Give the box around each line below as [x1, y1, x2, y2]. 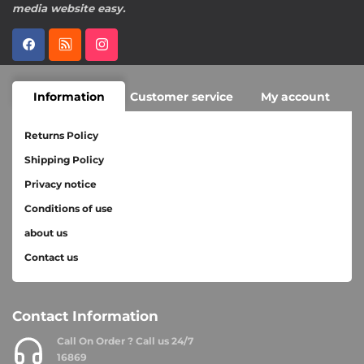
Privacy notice [24, 178, 97, 190]
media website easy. [12, 2, 125, 15]
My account [260, 89, 330, 104]
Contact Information [12, 308, 158, 324]
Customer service [130, 89, 234, 104]
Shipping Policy [24, 154, 104, 166]
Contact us [24, 251, 78, 263]
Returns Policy [24, 129, 98, 141]
